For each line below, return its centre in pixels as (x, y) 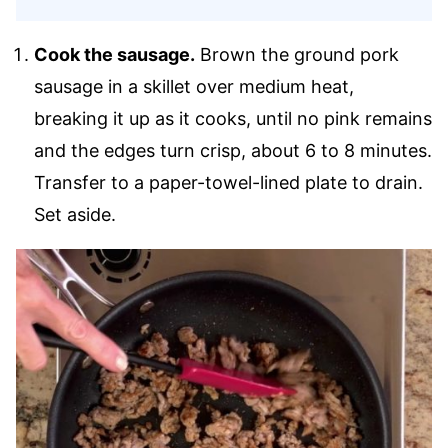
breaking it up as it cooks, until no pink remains (233, 119)
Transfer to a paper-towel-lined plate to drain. (228, 183)
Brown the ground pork (297, 55)
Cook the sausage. (114, 55)
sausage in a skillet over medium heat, (194, 87)
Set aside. (75, 215)
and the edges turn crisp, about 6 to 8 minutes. (233, 151)
